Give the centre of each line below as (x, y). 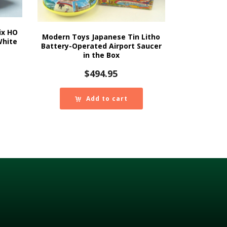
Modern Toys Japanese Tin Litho (101, 36)
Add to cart (107, 98)
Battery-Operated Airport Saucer (101, 46)
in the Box (101, 55)
